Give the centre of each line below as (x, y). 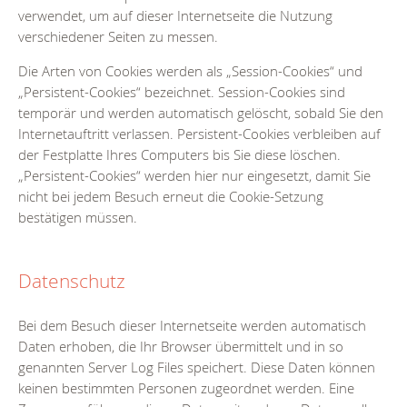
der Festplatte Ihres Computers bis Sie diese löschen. (179, 155)
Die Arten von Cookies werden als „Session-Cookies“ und (190, 71)
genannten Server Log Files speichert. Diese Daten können (197, 367)
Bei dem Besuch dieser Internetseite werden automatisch (192, 326)
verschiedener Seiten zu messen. (118, 37)
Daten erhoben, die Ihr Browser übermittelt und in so (181, 347)
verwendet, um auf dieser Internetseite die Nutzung (175, 16)
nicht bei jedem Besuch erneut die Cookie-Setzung (171, 197)
